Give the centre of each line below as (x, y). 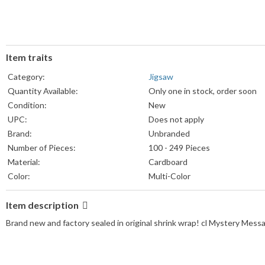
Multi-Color (169, 176)
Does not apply (176, 119)
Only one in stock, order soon (203, 91)
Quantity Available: (43, 91)
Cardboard (168, 162)
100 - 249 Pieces (179, 148)
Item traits (29, 57)
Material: (24, 162)
